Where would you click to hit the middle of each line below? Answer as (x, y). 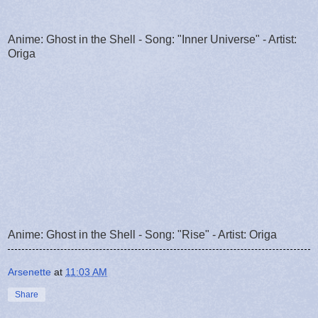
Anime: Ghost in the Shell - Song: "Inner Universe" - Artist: (152, 39)
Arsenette (29, 272)
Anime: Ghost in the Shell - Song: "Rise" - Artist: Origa (142, 234)
